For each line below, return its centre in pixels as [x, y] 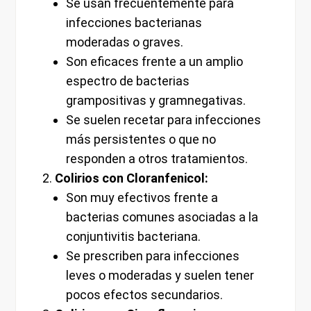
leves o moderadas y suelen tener [160, 276]
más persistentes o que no [141, 140]
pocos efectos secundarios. [144, 295]
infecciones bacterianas [134, 23]
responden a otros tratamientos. [157, 159]
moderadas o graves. [124, 42]
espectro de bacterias [127, 81]
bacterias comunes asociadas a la [162, 217]
